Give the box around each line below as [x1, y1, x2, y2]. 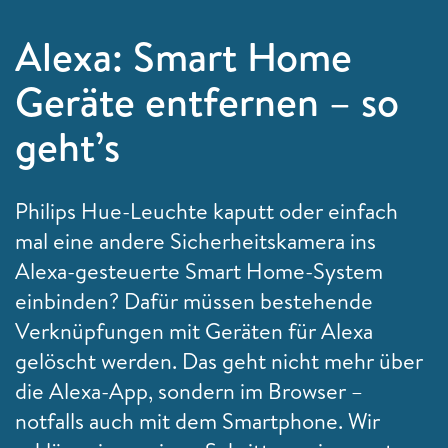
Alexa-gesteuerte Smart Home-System [15, 255, 383, 286]
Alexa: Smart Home [15, 28, 352, 84]
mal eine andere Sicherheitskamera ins [15, 225, 376, 256]
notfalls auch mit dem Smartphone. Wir [15, 405, 380, 436]
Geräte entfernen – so [15, 73, 399, 129]
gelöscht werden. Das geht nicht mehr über [15, 345, 423, 376]
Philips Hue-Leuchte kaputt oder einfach [15, 195, 398, 226]
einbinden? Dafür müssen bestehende [15, 285, 373, 316]
